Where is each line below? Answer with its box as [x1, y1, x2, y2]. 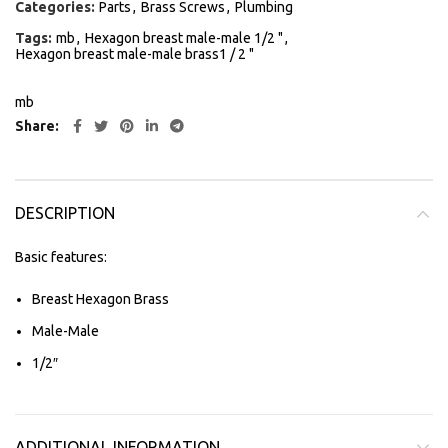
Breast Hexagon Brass [32, 291, 169, 307]
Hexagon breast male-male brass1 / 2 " [16, 46, 254, 62]
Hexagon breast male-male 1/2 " [85, 30, 283, 46]
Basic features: [15, 249, 107, 265]
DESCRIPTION [15, 204, 115, 222]
